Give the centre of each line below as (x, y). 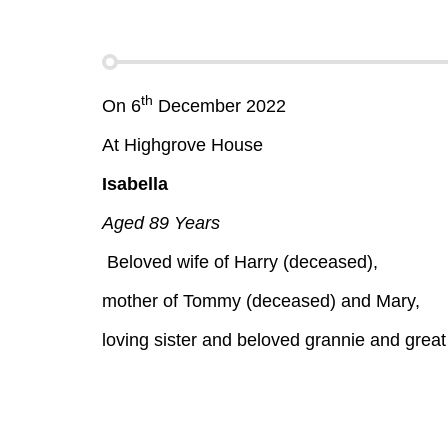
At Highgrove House (182, 145)
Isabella (135, 184)
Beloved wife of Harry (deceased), (242, 262)
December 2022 (219, 106)
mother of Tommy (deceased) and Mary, (261, 301)
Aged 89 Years (161, 223)
